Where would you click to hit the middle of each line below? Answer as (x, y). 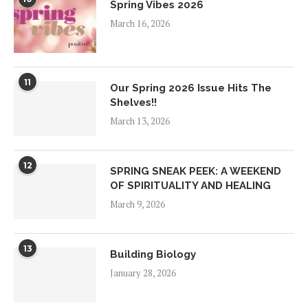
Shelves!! (133, 103)
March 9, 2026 (137, 205)
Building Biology (153, 255)
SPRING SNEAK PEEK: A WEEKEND (196, 172)
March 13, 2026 (140, 121)
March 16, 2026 (140, 24)
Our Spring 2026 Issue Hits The (191, 88)
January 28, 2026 (143, 273)
